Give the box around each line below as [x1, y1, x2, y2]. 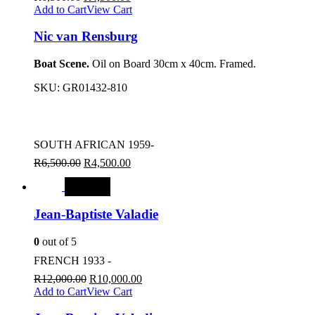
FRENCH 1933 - [34, 254, 111, 266]
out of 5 [39, 235, 77, 247]
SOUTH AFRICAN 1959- [34, 139, 154, 151]
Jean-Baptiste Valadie [34, 206, 158, 221]
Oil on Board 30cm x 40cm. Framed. [92, 58, 256, 70]
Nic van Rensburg [34, 29, 138, 44]
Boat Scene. [34, 58, 92, 70]
